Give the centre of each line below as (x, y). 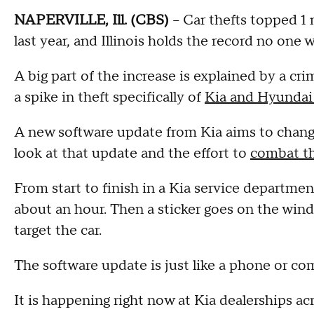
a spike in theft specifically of (109, 97)
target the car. (58, 231)
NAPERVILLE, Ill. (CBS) (93, 20)
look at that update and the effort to (132, 153)
